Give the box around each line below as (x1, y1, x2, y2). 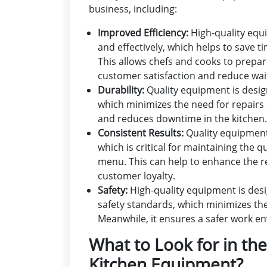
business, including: (89, 2, 177, 16)
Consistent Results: (98, 126, 184, 140)
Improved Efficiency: (98, 26, 188, 40)
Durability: (98, 83, 144, 97)
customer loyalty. (98, 169, 175, 183)
